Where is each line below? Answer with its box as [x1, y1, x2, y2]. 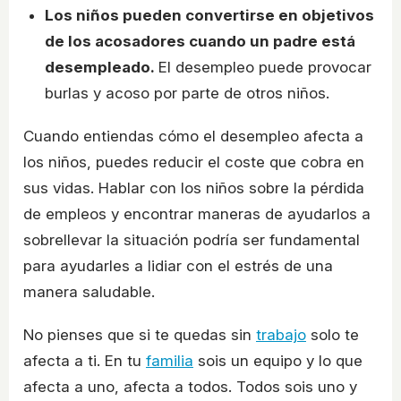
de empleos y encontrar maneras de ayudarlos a [23, 204, 371, 223]
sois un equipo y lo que [193, 351, 363, 370]
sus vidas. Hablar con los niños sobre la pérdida [23, 178, 364, 197]
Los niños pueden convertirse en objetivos [45, 5, 374, 24]
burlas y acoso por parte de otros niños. [45, 83, 329, 102]
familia [146, 351, 193, 370]
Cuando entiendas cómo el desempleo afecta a [23, 126, 363, 145]
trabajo [256, 325, 306, 344]
